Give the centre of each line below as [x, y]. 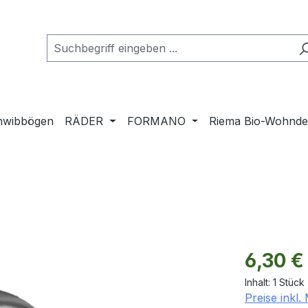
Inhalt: [259, 283]
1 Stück [289, 283]
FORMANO [156, 121]
